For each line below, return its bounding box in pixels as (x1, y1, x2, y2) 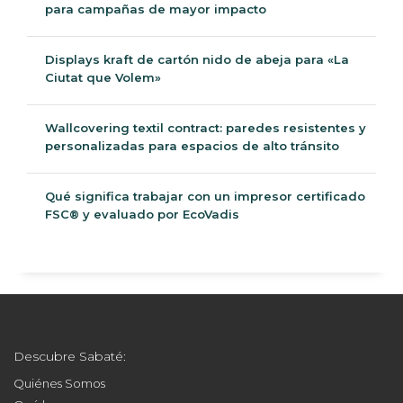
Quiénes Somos (13, 375, 105, 390)
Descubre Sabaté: (13, 347, 126, 364)
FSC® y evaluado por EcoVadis (45, 206, 239, 221)
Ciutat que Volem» (45, 69, 161, 85)
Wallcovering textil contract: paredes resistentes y (45, 120, 366, 135)
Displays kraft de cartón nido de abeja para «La (45, 51, 349, 67)
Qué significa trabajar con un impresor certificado (45, 188, 365, 203)
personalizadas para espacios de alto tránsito (45, 138, 339, 153)
